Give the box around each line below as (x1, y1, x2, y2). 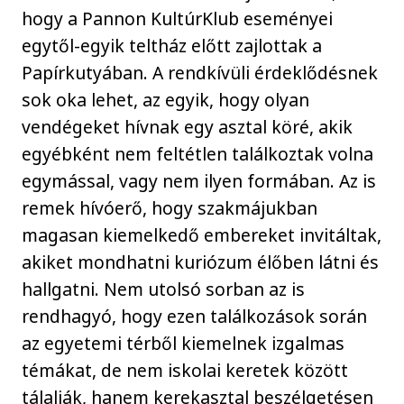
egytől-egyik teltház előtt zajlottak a (22, 32, 323, 58)
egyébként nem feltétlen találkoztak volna (22, 141, 374, 166)
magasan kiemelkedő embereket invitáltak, (22, 222, 382, 247)
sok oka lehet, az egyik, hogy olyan (22, 87, 310, 112)
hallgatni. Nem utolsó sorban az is (22, 276, 306, 301)
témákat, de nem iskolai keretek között (22, 357, 349, 382)
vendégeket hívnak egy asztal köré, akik (22, 114, 353, 139)
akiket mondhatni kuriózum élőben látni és (22, 249, 380, 274)
